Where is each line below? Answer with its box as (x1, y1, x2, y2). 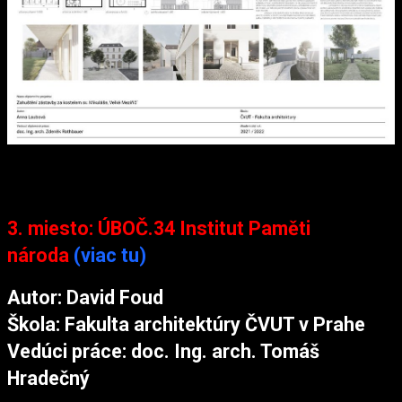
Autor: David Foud (7, 286, 163, 310)
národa (7, 243, 69, 267)
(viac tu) (74, 243, 146, 267)
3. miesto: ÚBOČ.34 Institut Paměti (7, 216, 310, 240)
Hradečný (7, 367, 90, 390)
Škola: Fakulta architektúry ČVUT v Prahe (7, 313, 365, 336)
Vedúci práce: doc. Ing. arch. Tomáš (7, 340, 319, 363)
